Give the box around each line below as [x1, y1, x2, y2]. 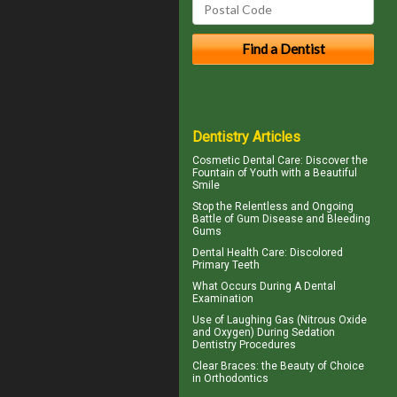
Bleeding [327, 212, 370, 225]
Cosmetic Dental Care [192, 153, 300, 167]
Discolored [290, 245, 343, 259]
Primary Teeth [192, 258, 260, 271]
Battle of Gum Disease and [192, 212, 327, 225]
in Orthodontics [192, 371, 269, 385]
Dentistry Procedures [192, 338, 296, 351]
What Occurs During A [192, 279, 304, 292]
